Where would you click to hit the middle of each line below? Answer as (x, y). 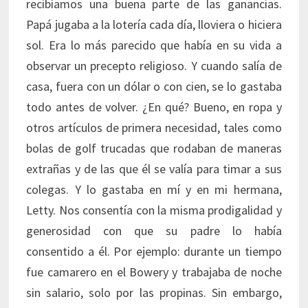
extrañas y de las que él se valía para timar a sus (154, 169)
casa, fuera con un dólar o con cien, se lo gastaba (154, 87)
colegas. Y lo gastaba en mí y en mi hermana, (154, 190)
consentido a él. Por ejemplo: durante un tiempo (154, 252)
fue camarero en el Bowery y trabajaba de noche (154, 272)
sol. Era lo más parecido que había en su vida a (154, 45)
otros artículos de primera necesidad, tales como (154, 128)
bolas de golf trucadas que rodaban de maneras (154, 148)
